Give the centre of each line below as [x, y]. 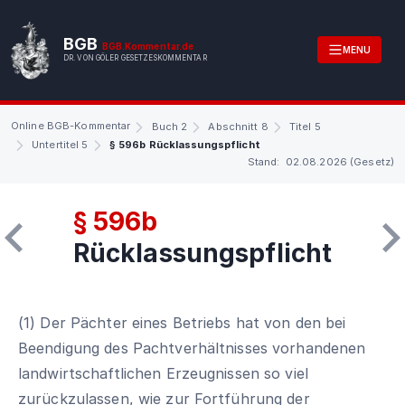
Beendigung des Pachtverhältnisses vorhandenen [192, 348]
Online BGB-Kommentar [71, 125]
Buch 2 [170, 126]
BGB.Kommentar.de [148, 47]
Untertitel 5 [60, 144]
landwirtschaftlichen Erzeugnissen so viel [163, 373]
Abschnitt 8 [238, 126]
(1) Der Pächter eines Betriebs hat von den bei [182, 322]
